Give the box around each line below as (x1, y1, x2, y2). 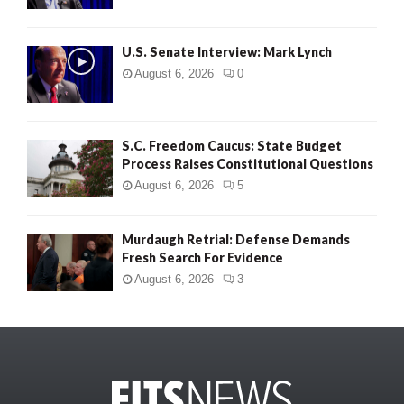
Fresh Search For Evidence (122, 250, 283, 266)
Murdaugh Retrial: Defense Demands (122, 232, 350, 248)
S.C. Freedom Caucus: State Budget (122, 137, 342, 153)
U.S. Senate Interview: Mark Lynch (122, 43, 332, 60)
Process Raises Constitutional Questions (122, 155, 373, 171)
